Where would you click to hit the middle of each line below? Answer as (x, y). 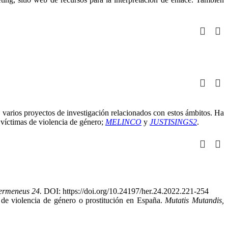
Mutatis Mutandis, (195, 200)
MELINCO (123, 122)
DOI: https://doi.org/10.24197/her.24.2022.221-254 (126, 191)
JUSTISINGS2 (173, 122)
